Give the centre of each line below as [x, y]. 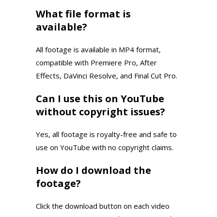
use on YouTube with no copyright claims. [105, 147]
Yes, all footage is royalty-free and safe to [106, 134]
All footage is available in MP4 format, [98, 49]
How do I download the [93, 170]
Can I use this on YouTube [100, 98]
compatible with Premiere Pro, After [96, 62]
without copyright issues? [101, 111]
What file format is [83, 14]
